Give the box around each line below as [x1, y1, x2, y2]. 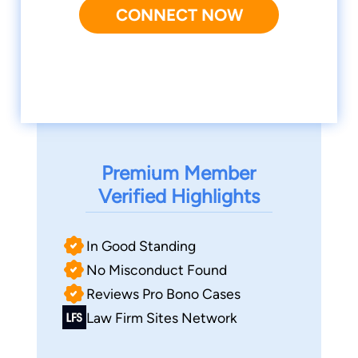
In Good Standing [86, 237, 196, 254]
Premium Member [101, 161, 257, 185]
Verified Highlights [97, 185, 260, 209]
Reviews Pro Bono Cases [86, 284, 241, 302]
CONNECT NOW [115, 5, 243, 26]
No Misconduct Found [86, 261, 227, 278]
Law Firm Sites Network [86, 308, 237, 326]
